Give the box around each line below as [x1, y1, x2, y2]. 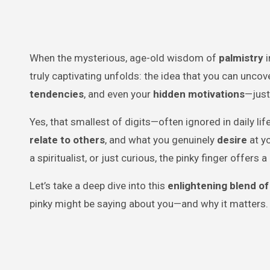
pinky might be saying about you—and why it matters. [30, 198, 268, 210]
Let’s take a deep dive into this [30, 180, 168, 192]
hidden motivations [153, 88, 245, 100]
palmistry [219, 52, 263, 64]
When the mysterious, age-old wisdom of [30, 52, 219, 64]
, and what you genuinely [105, 134, 217, 146]
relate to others [30, 134, 105, 146]
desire [217, 134, 247, 146]
